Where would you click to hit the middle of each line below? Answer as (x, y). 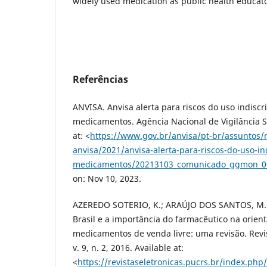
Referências (100, 79)
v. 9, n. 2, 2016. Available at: (128, 247)
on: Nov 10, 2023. (107, 178)
